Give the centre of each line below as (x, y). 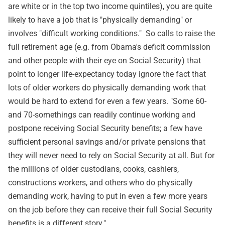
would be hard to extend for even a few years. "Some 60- (107, 101)
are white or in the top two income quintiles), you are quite (110, 6)
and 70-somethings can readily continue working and (102, 115)
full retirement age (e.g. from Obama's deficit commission (109, 47)
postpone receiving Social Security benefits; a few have (105, 128)
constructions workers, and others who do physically (100, 182)
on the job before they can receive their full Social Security (110, 209)
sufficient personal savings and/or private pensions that (107, 142)
